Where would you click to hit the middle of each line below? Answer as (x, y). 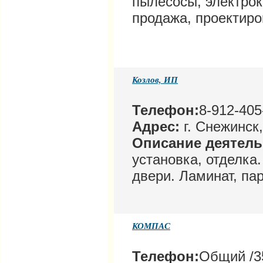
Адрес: (156, 127)
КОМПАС (151, 226)
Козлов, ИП (155, 80)
